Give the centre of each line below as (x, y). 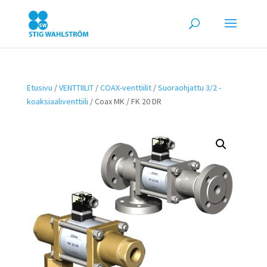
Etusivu (39, 88)
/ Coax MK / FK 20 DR (125, 101)
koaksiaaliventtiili (57, 101)
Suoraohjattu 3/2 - (189, 88)
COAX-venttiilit (125, 88)
